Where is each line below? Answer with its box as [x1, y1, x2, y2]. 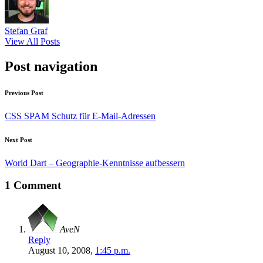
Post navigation [5, 58, 97, 74]
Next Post [5, 136, 32, 143]
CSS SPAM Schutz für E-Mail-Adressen [5, 110, 156, 121]
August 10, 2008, [28, 245, 95, 256]
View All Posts [5, 36, 60, 46]
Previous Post [5, 89, 43, 96]
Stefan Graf [5, 25, 48, 36]
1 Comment [5, 179, 61, 192]
